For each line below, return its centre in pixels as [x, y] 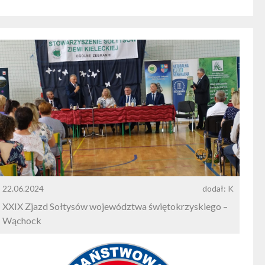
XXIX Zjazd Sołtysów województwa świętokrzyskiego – [115, 206]
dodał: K [218, 189]
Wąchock [22, 221]
